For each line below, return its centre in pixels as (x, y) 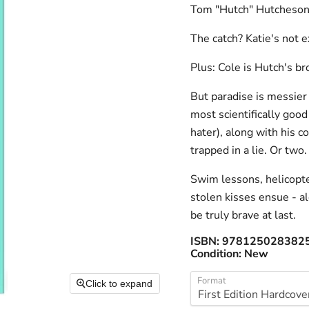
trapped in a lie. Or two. (248, 150)
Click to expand (119, 283)
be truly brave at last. (243, 215)
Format (211, 281)
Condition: (217, 254)
